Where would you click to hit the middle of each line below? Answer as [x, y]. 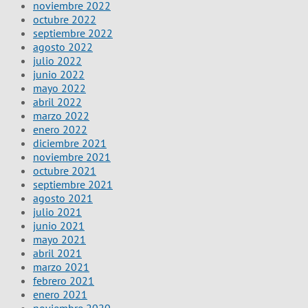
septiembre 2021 [73, 184]
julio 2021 [57, 211]
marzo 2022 [61, 115]
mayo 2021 [59, 239]
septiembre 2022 [73, 33]
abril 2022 [57, 101]
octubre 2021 [65, 170]
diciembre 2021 [70, 143]
